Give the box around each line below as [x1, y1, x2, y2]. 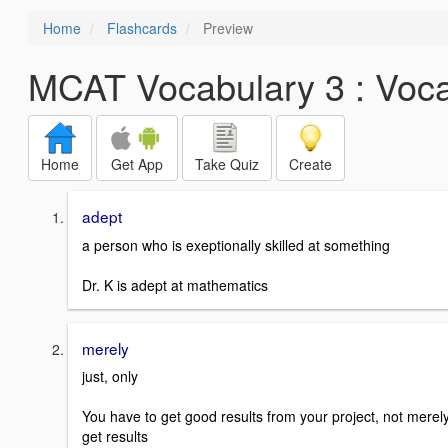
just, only [82, 366, 138, 387]
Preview [199, 18, 253, 38]
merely [82, 336, 129, 359]
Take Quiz [195, 154, 259, 174]
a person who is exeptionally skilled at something [82, 234, 390, 255]
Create [289, 154, 332, 174]
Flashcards [107, 18, 177, 38]
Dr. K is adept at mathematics [82, 274, 268, 295]
